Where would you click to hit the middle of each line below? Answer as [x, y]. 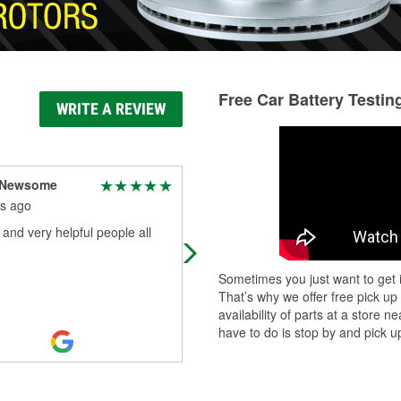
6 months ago [240, 205]
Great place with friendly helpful [290, 232]
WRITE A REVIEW [111, 109]
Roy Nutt [228, 184]
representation [243, 250]
